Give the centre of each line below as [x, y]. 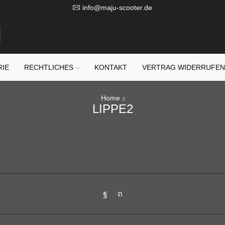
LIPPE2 [113, 109]
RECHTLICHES [49, 67]
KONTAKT [111, 67]
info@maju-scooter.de [117, 8]
